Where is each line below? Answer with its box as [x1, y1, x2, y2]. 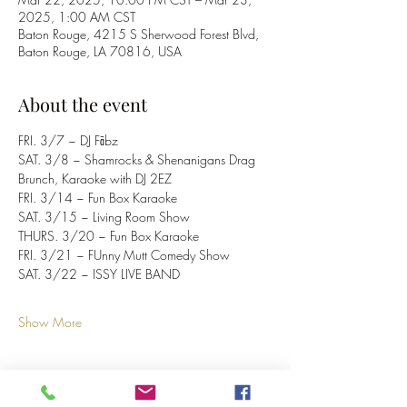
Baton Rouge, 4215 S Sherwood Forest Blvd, [18, 25, 259, 43]
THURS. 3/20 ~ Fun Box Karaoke [18, 227, 199, 244]
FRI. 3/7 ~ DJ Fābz [18, 132, 118, 149]
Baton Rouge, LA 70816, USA [18, 43, 182, 60]
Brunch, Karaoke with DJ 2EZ [18, 170, 172, 187]
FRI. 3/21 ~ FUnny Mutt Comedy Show [18, 246, 230, 263]
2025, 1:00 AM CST [18, 8, 135, 25]
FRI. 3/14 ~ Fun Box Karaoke [18, 189, 177, 206]
